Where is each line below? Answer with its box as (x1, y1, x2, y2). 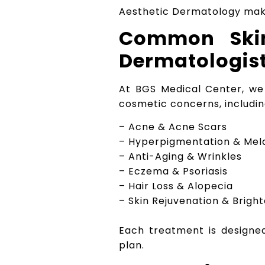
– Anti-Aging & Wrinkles (119, 150, 243, 164)
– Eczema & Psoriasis (119, 164, 228, 179)
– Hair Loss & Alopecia (119, 179, 234, 193)
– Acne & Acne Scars (119, 120, 228, 134)
